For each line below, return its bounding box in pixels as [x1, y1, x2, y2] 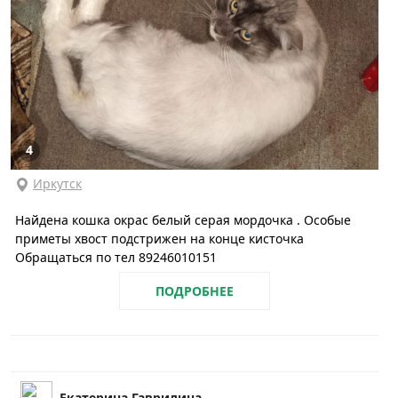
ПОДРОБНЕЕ [155, 283, 234, 300]
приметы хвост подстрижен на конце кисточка [15, 229, 304, 247]
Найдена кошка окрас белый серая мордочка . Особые [15, 211, 351, 228]
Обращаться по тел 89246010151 [15, 248, 217, 266]
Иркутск [33, 174, 82, 192]
